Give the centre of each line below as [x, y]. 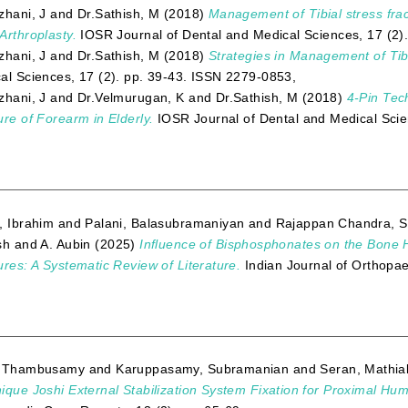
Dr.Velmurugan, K [131, 98]
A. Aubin [66, 244]
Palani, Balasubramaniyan [165, 223]
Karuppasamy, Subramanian [203, 369]
